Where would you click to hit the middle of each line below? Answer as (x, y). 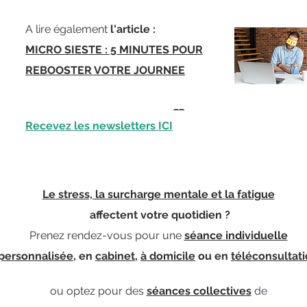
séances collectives (199, 291)
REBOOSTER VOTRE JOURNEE (105, 70)
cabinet (115, 256)
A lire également (68, 29)
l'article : (133, 29)
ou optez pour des (98, 291)
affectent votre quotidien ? (160, 215)
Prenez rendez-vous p (85, 235)
